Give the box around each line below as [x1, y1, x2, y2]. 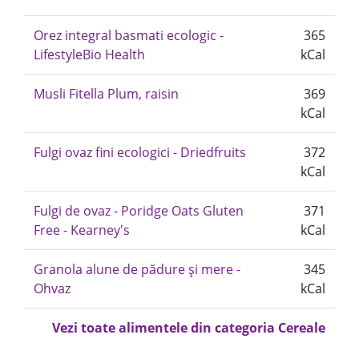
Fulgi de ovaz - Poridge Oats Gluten [34, 202, 244, 220]
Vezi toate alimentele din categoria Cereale [52, 319, 325, 337]
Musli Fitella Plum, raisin [34, 85, 179, 103]
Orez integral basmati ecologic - [34, 26, 224, 44]
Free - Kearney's [34, 221, 130, 239]
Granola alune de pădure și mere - [34, 260, 240, 278]
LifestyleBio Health [34, 46, 145, 63]
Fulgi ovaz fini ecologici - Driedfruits [34, 143, 246, 161]
